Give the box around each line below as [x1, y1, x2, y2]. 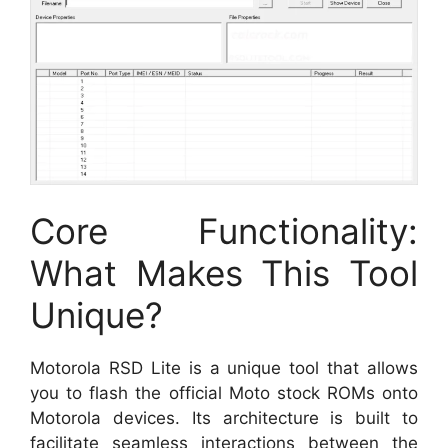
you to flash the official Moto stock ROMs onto [30, 383, 418, 404]
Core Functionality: [30, 210, 418, 253]
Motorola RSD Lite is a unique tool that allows [30, 358, 418, 379]
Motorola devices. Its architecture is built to [30, 408, 418, 429]
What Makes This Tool [30, 252, 418, 295]
